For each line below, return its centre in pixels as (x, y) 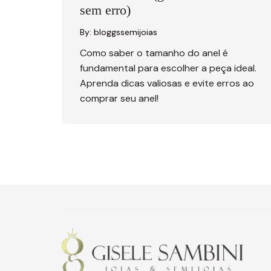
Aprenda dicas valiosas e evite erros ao (167, 83)
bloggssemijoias (126, 32)
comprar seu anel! (119, 98)
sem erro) (105, 10)
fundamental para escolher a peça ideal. (168, 68)
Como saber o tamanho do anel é (154, 53)
